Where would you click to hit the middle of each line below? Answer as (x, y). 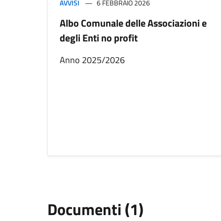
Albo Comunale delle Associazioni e (133, 23)
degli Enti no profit (99, 38)
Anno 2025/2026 (92, 60)
